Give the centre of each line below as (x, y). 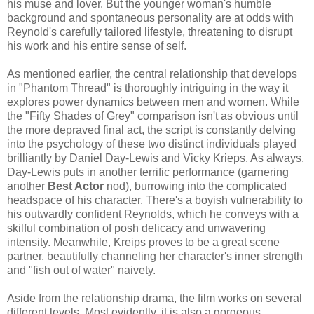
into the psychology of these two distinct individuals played (152, 144)
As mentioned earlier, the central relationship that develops (152, 74)
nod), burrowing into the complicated (195, 186)
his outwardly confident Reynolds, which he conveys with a (153, 214)
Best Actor (76, 186)
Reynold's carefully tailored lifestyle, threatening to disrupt (150, 32)
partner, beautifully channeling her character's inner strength (155, 257)
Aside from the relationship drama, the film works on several (155, 299)
